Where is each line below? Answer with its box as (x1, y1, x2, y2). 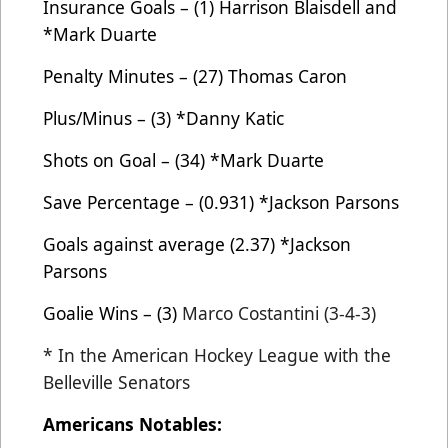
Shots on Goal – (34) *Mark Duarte (43, 147, 324, 172)
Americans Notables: (43, 411, 222, 436)
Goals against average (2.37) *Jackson (43, 231, 351, 256)
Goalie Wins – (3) (43, 300, 182, 325)
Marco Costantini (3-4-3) (182, 300, 376, 325)
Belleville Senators (43, 369, 190, 394)
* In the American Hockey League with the (43, 342, 391, 367)
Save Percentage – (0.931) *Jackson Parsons (43, 189, 399, 214)
